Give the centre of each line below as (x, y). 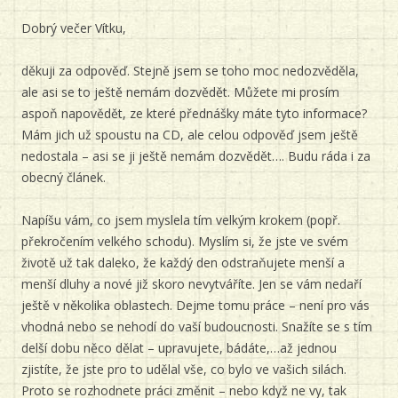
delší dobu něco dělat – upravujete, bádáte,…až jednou (179, 348)
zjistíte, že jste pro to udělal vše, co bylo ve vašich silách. (184, 369)
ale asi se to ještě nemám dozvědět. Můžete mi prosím (180, 92)
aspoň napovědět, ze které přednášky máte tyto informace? (194, 113)
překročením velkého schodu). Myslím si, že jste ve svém (185, 241)
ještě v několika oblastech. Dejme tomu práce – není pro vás (195, 305)
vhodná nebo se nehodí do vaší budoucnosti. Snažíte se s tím (197, 326)
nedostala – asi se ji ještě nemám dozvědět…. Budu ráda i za (196, 156)
